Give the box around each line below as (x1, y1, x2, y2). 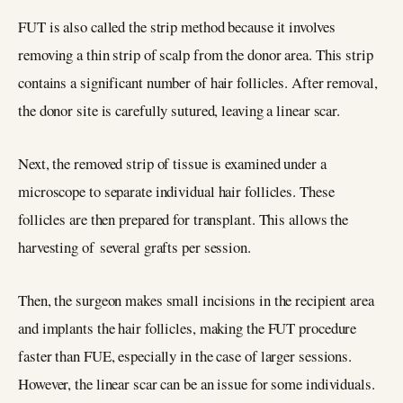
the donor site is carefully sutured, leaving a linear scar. (18, 100, 349, 121)
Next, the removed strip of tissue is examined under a (18, 153, 327, 175)
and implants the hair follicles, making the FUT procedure (18, 317, 357, 338)
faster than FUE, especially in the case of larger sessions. (18, 345, 353, 366)
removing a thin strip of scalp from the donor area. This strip (18, 44, 373, 66)
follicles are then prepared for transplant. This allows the (18, 209, 349, 230)
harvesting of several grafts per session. (18, 237, 251, 258)
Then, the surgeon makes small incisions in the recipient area (18, 289, 374, 310)
